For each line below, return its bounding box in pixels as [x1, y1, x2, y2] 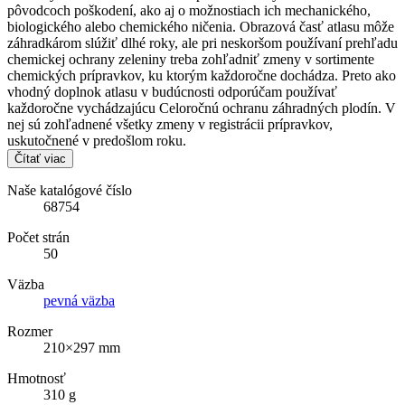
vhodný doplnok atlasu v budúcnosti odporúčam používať [7, 84, 337, 100]
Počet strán [7, 230, 70, 246]
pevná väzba [43, 293, 115, 309]
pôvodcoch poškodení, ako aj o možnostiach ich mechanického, [7, 3, 371, 19]
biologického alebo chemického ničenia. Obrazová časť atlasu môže [7, 19, 394, 35]
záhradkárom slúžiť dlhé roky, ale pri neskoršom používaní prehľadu [7, 35, 398, 52]
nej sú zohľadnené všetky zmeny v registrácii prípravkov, [7, 117, 333, 133]
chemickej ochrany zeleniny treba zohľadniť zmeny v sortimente [7, 52, 374, 68]
